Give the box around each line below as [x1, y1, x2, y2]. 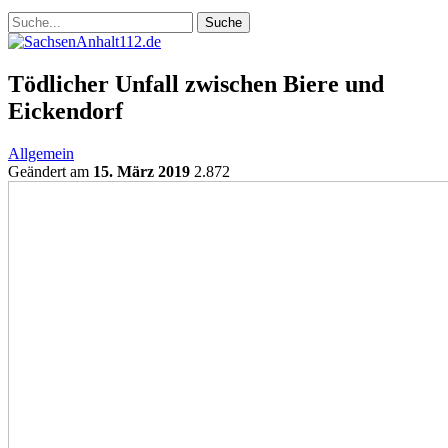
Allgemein [8, 144, 74, 162]
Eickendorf [8, 97, 123, 124]
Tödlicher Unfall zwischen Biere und [8, 70, 384, 97]
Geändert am [8, 162, 93, 180]
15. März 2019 [93, 162, 190, 180]
